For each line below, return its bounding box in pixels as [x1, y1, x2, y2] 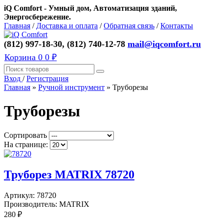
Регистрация [26, 74, 68, 83]
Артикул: [4, 191, 37, 199]
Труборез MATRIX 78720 [4, 168, 134, 181]
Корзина [4, 52, 38, 62]
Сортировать [4, 131, 47, 139]
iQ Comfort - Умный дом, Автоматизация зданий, [4, 4, 177, 12]
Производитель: [4, 199, 59, 208]
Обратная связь [104, 22, 154, 30]
